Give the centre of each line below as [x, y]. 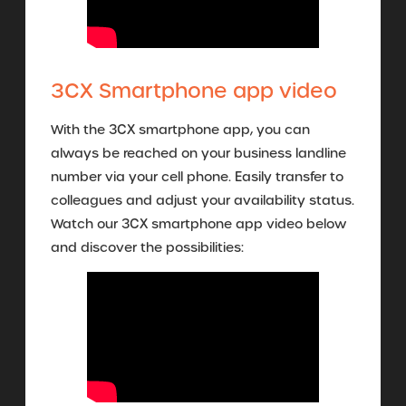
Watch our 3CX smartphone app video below [198, 223]
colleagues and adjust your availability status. [203, 200]
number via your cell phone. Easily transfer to [197, 176]
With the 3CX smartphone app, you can [180, 129]
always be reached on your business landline [198, 153]
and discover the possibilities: [147, 247]
